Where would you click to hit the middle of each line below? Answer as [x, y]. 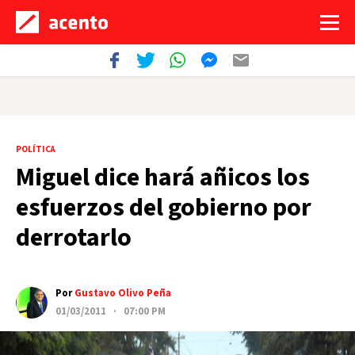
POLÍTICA [35, 149]
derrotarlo [74, 238]
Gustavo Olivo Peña [123, 293]
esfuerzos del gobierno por [164, 208]
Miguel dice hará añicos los [163, 177]
